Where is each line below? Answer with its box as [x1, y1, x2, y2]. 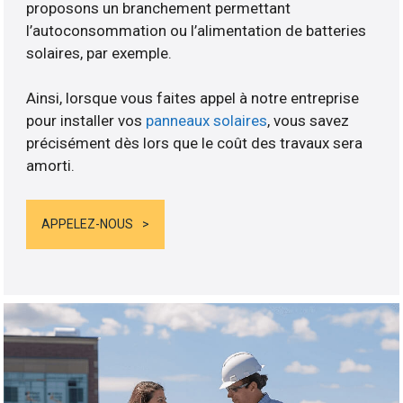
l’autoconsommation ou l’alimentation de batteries [26, 21, 367, 40]
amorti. [26, 156, 76, 175]
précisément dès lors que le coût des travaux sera [26, 133, 363, 152]
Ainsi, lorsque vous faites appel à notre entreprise [26, 88, 360, 107]
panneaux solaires [146, 111, 268, 130]
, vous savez [267, 111, 350, 130]
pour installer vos [26, 111, 147, 130]
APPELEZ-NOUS [41, 217, 134, 232]
